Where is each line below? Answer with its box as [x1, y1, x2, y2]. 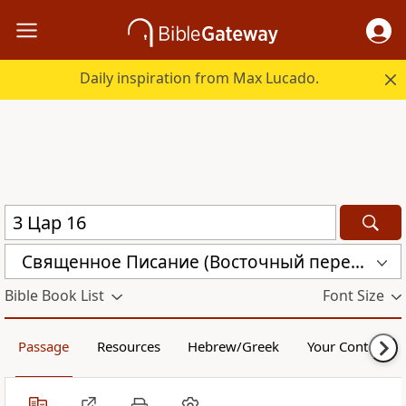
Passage [18, 337, 70, 356]
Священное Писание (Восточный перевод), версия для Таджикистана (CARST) [351, 249, 364, 274]
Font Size [322, 285, 384, 306]
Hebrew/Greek [188, 337, 280, 356]
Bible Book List [5, 285, 104, 306]
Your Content [306, 337, 388, 356]
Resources [96, 337, 160, 356]
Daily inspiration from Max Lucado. [80, 68, 320, 89]
